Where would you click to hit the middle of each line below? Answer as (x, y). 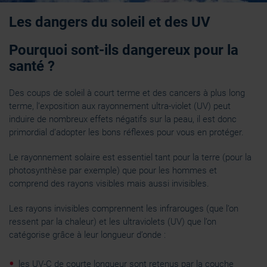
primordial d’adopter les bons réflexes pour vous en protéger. (128, 132)
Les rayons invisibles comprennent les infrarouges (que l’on (124, 209)
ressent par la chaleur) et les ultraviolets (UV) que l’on (113, 222)
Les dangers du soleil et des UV (110, 22)
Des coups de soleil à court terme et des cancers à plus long (127, 93)
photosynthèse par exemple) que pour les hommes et (113, 170)
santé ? (32, 66)
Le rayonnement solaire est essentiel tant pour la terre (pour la (130, 157)
